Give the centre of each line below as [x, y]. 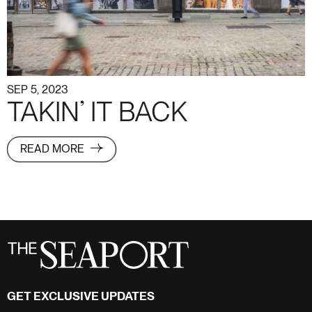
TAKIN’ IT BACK [97, 114]
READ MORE [54, 150]
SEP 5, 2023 [38, 91]
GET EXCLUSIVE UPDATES [81, 296]
